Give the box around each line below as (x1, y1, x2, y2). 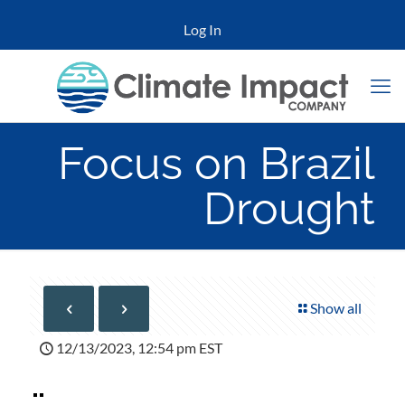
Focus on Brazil (58, 137, 375, 190)
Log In (184, 21, 221, 38)
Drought (203, 182, 375, 235)
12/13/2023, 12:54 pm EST (56, 339, 222, 356)
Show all (310, 299, 362, 316)
